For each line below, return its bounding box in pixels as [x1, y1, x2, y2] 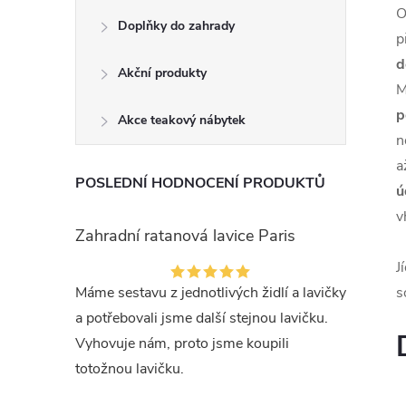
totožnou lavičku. [75, 359, 184, 379]
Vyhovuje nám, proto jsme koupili [75, 333, 289, 353]
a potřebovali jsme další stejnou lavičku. [75, 308, 328, 328]
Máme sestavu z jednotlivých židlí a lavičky [75, 283, 346, 303]
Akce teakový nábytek [118, 111, 246, 129]
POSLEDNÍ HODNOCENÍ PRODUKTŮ [75, 173, 325, 193]
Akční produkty [118, 64, 207, 82]
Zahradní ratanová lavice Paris [75, 225, 295, 246]
